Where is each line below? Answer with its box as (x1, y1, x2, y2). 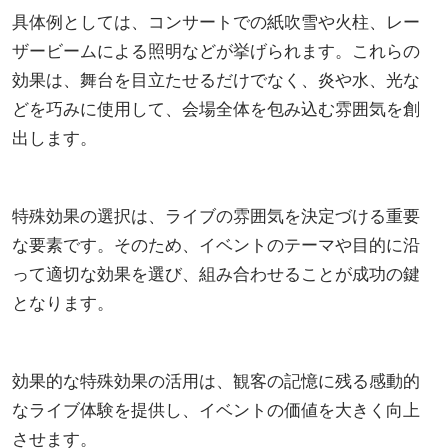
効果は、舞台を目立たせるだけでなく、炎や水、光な (12, 67, 420, 91)
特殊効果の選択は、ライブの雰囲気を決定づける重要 (12, 203, 420, 227)
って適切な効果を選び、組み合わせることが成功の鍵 (12, 261, 420, 285)
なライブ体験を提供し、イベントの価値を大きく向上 (12, 397, 420, 421)
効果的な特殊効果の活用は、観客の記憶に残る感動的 (12, 368, 420, 392)
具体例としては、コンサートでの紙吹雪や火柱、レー (12, 9, 420, 33)
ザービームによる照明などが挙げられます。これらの (12, 38, 420, 62)
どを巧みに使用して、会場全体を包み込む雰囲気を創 (12, 96, 420, 120)
